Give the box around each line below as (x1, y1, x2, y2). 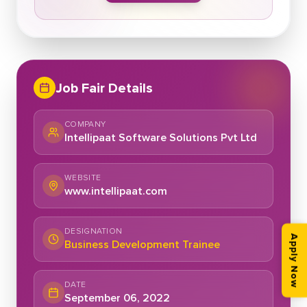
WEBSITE (64, 171, 101, 184)
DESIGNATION (64, 225, 123, 237)
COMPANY (64, 118, 106, 130)
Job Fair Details (56, 77, 153, 98)
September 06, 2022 (64, 290, 170, 306)
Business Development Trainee (64, 236, 220, 252)
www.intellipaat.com (64, 183, 167, 199)
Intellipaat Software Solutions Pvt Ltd (64, 130, 257, 145)
